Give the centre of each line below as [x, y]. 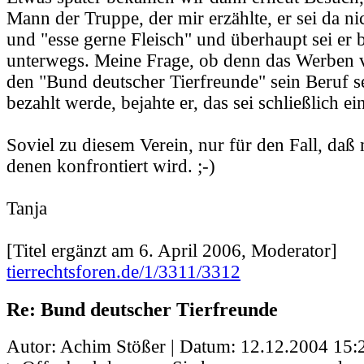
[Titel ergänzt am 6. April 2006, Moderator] [172, 251]
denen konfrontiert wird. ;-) [111, 167]
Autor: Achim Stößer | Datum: [123, 346]
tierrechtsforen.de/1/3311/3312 [123, 272]
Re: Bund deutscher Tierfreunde [142, 309]
